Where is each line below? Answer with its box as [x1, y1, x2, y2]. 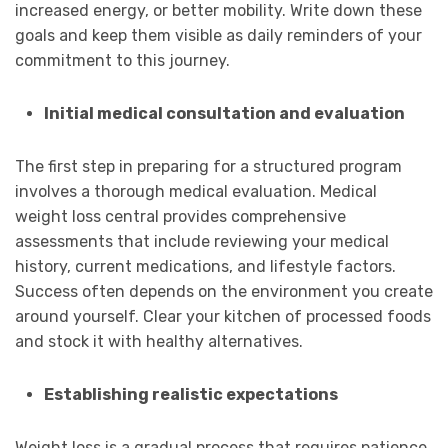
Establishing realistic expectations [43, 385, 338, 405]
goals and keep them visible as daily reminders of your [15, 26, 422, 46]
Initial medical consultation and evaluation [43, 104, 405, 124]
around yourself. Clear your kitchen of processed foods [15, 307, 431, 327]
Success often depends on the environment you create [15, 282, 433, 302]
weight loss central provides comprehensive [15, 207, 346, 227]
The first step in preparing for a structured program [15, 157, 402, 177]
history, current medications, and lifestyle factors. [15, 257, 396, 277]
